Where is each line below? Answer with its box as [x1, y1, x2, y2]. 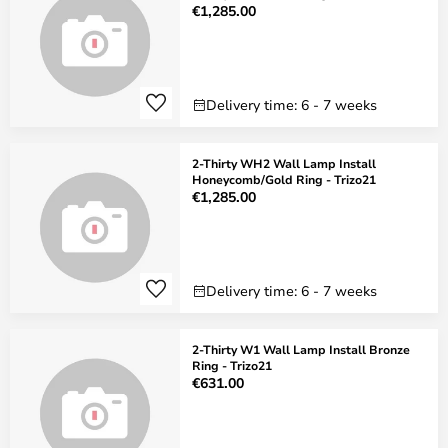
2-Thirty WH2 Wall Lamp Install [192, 155, 377, 171]
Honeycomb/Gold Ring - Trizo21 [192, 171, 376, 187]
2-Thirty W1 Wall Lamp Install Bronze [192, 341, 411, 357]
